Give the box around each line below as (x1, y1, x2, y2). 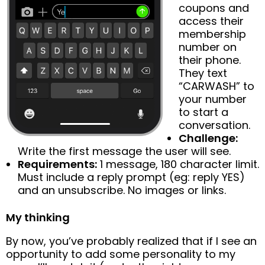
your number (179, 91, 247, 106)
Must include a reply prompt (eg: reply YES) (18, 169, 245, 185)
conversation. (179, 117, 250, 132)
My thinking (6, 209, 70, 225)
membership (179, 26, 246, 41)
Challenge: (179, 130, 238, 146)
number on (179, 39, 237, 54)
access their (179, 13, 244, 28)
